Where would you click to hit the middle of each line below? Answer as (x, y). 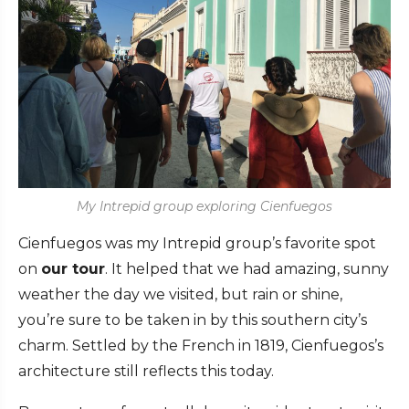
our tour (73, 269)
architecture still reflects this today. (146, 372)
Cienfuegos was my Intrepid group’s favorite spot (197, 244)
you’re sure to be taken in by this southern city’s (193, 320)
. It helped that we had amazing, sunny (247, 269)
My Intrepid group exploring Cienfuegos (204, 207)
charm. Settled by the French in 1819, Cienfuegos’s (201, 346)
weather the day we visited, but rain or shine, (180, 295)
